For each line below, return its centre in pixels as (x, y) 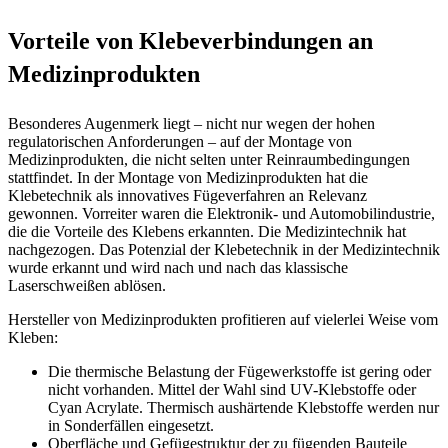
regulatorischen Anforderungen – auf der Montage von (180, 141)
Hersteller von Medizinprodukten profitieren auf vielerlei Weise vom (223, 319)
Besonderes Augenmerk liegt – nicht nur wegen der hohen (191, 123)
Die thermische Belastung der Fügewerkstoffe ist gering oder (239, 371)
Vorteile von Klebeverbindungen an (190, 40)
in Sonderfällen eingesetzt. (131, 425)
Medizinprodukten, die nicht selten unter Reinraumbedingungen (209, 159)
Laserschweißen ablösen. (87, 285)
